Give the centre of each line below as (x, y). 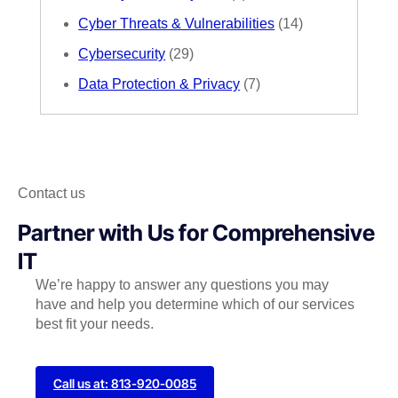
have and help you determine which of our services (195, 305)
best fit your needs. (95, 324)
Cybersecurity (122, 54)
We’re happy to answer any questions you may (182, 285)
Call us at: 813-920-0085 (125, 384)
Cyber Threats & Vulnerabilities (177, 24)
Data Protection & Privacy (159, 84)
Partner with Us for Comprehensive (196, 233)
